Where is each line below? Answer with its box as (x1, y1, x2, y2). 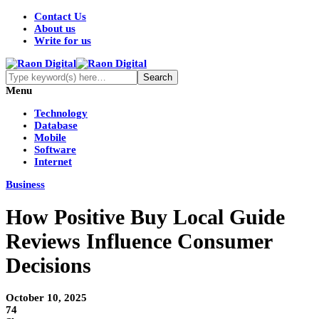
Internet (34, 156, 72, 167)
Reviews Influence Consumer (6, 229, 272, 253)
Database (34, 120, 78, 131)
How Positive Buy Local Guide (6, 205, 285, 229)
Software (34, 144, 76, 155)
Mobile (34, 132, 66, 143)
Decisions (6, 253, 91, 278)
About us (34, 23, 75, 34)
